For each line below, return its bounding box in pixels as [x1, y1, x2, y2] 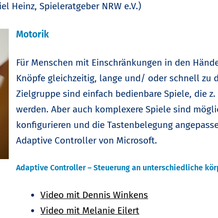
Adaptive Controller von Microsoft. [16, 134, 158, 146]
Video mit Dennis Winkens [40, 189, 148, 200]
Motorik [16, 28, 49, 40]
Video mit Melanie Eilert [40, 204, 140, 216]
